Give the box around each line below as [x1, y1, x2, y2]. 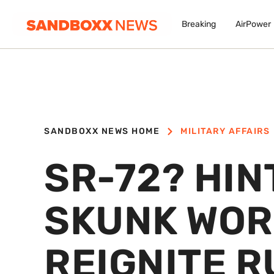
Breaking [181, 19, 216, 30]
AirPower [235, 19, 271, 30]
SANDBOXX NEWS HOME [44, 126, 160, 137]
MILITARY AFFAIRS [180, 126, 270, 137]
